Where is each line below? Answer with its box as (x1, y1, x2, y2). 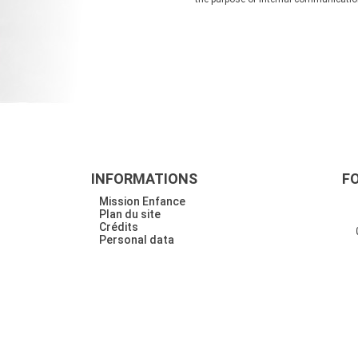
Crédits (98, 220, 138, 233)
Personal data (98, 233, 174, 246)
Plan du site (98, 207, 161, 221)
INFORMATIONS (90, 169, 197, 187)
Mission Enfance (98, 194, 185, 208)
